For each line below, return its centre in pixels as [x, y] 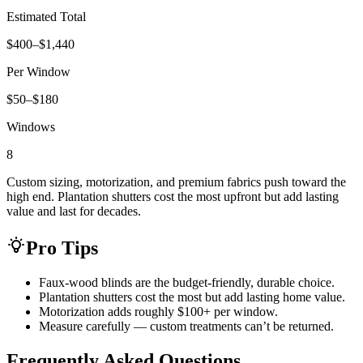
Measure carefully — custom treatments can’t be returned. [186, 326]
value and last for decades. [74, 211]
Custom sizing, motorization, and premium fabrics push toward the [176, 182]
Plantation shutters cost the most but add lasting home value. [192, 297]
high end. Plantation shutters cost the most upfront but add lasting [173, 197]
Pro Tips [62, 248]
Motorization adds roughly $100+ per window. [158, 311]
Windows [31, 127]
